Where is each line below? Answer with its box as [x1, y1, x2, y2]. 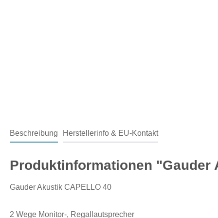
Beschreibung [10, 128, 58, 137]
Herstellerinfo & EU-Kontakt [63, 128, 158, 137]
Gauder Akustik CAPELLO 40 [10, 182, 113, 191]
